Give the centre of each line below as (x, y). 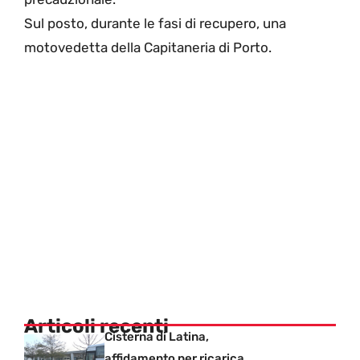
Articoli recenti (96, 326)
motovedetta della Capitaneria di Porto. (148, 48)
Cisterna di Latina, (157, 336)
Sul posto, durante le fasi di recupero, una (155, 24)
